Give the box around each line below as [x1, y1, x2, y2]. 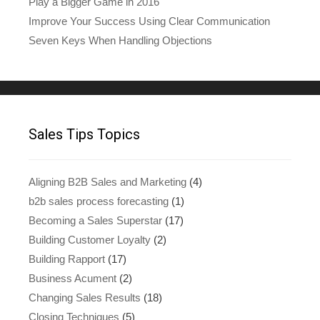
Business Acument [29, 271, 116, 284]
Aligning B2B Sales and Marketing [29, 175, 186, 188]
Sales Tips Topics [29, 125, 140, 143]
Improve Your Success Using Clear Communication [29, 14, 270, 27]
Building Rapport [29, 252, 105, 265]
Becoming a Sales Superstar [29, 214, 162, 226]
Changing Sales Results [29, 291, 141, 304]
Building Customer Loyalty [29, 233, 151, 246]
